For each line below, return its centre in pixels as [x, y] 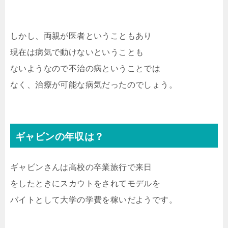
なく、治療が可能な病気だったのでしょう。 [94, 85]
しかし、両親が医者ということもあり [81, 36]
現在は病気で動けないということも [77, 52]
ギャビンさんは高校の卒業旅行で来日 [81, 167]
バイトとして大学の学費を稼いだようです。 [94, 200]
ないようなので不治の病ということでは [85, 69]
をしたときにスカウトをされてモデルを [85, 184]
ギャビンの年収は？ [60, 137]
